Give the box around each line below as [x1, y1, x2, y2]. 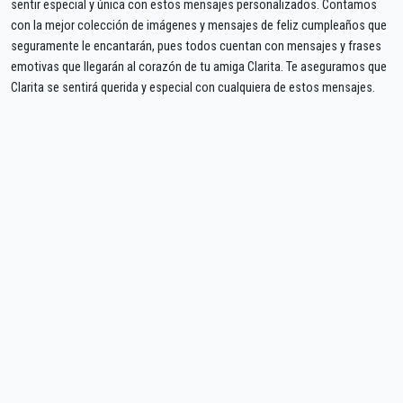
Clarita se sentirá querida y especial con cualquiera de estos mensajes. [11, 79, 375, 95]
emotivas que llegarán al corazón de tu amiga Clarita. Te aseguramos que [11, 58, 387, 75]
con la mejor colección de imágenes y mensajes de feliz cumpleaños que [11, 17, 387, 33]
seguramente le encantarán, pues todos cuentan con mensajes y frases [11, 38, 381, 54]
